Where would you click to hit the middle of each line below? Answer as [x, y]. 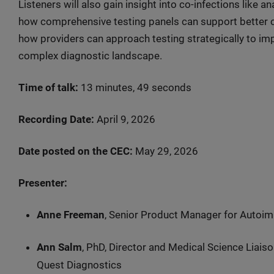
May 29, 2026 [165, 151]
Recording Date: [57, 119]
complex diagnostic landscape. [90, 56]
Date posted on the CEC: [76, 151]
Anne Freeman [71, 215]
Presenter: [43, 183]
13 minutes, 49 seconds [135, 87]
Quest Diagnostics [79, 265]
